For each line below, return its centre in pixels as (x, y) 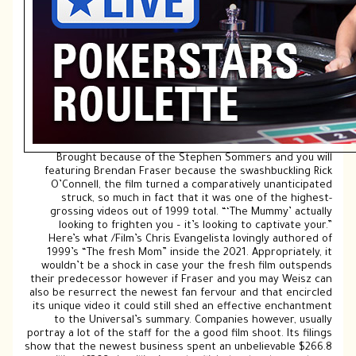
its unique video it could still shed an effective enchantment (182, 307)
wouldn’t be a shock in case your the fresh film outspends (186, 267)
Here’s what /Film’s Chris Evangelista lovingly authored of (190, 240)
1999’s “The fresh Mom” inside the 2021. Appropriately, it (189, 253)
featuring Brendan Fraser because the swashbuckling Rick (188, 172)
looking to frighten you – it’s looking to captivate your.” (195, 226)
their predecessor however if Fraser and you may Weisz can (181, 280)
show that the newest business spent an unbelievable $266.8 (178, 348)
